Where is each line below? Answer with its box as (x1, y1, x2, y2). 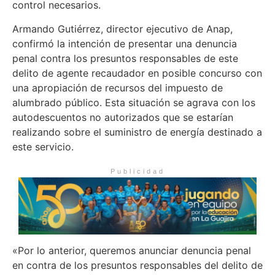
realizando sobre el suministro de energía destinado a (12, 125, 262, 138)
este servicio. (12, 140, 74, 153)
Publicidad (110, 167, 165, 175)
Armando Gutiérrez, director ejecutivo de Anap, (12, 22, 233, 35)
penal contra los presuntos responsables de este (12, 52, 238, 64)
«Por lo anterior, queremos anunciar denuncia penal (12, 244, 251, 257)
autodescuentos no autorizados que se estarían (12, 110, 233, 123)
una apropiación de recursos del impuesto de (12, 81, 223, 94)
